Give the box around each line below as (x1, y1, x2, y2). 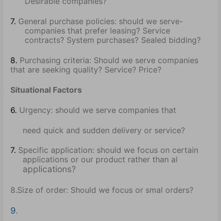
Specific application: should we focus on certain (18, 145, 199, 155)
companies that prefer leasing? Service (25, 26, 171, 36)
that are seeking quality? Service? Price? (10, 64, 162, 74)
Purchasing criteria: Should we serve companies (20, 55, 199, 65)
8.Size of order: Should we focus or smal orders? (10, 185, 194, 195)
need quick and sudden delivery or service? (23, 125, 185, 135)
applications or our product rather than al (23, 154, 178, 165)
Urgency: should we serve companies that (19, 105, 177, 115)
